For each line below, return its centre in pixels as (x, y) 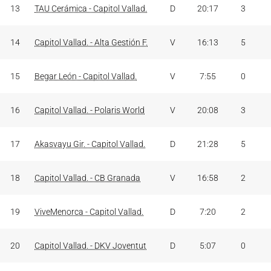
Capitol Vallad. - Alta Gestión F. (91, 42)
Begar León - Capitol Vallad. (86, 76)
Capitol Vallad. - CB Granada (87, 178)
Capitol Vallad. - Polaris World (90, 110)
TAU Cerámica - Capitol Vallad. (91, 8)
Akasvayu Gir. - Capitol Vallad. (90, 144)
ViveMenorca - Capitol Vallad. (89, 212)
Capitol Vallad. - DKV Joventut (90, 246)
